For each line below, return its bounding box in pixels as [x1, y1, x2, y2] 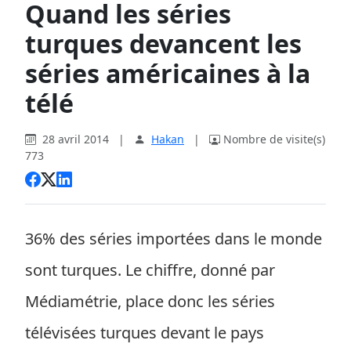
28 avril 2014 [39, 132, 112, 147]
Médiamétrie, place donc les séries [25, 291, 275, 312]
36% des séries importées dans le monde [25, 228, 322, 249]
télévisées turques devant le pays [25, 322, 264, 343]
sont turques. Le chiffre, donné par [25, 259, 275, 280]
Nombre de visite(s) [223, 132, 325, 147]
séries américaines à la [25, 56, 310, 90]
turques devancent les [25, 27, 302, 60]
